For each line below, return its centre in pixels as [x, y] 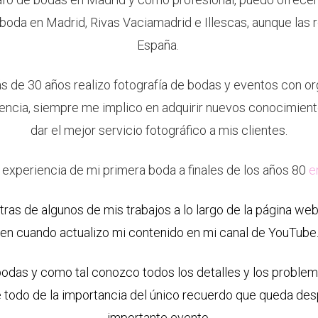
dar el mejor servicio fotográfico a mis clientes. [159, 130]
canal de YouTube [268, 232]
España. [159, 45]
